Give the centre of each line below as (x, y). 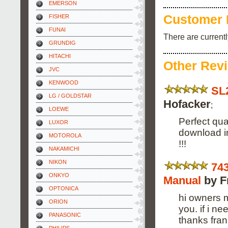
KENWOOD (64, 82)
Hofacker (187, 104)
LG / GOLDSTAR (70, 96)
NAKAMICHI (64, 149)
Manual (182, 180)
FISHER (59, 16)
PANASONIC (65, 215)
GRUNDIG (62, 43)
